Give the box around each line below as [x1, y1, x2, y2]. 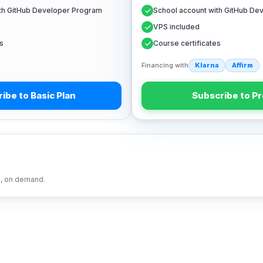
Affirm [232, 61, 253, 69]
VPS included [153, 22, 200, 31]
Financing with [141, 61, 188, 69]
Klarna [195, 61, 219, 69]
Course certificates [153, 39, 221, 48]
